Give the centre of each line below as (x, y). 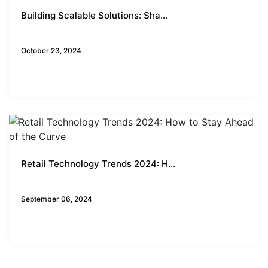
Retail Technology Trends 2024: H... (98, 163)
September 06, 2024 (57, 199)
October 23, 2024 (51, 50)
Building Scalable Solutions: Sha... (94, 15)
